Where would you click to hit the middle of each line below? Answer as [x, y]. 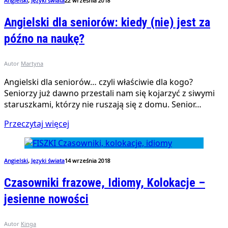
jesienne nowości [46, 199]
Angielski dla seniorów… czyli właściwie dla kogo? [98, 82]
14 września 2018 [88, 160]
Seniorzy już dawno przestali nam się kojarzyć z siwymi [109, 93]
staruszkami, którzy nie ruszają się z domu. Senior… [103, 104]
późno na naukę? [44, 38]
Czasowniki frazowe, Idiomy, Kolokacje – [105, 182]
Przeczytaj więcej [37, 123]
